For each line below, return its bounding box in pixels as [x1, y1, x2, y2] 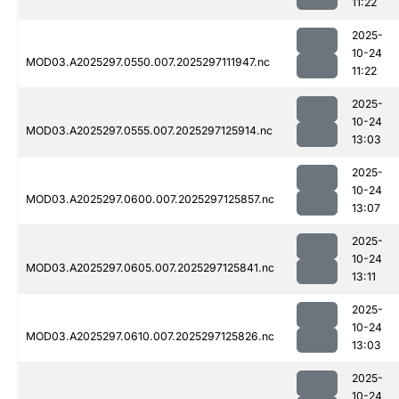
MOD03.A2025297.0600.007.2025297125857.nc [26, 192, 274, 207]
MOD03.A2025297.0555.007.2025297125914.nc [26, 124, 273, 138]
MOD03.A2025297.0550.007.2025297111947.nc [26, 55, 270, 69]
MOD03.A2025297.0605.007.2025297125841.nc [26, 261, 274, 275]
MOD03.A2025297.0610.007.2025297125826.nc [26, 330, 274, 344]
